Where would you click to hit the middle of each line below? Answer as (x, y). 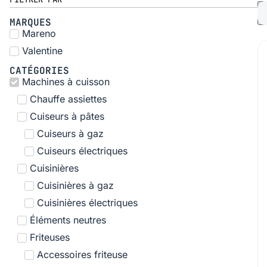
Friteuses (49, 237)
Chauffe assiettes (68, 99)
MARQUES (30, 22)
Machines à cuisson (66, 81)
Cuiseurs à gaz (70, 133)
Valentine (42, 50)
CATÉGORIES (39, 71)
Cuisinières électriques (87, 202)
